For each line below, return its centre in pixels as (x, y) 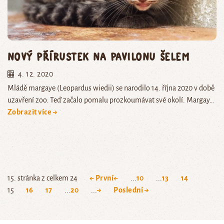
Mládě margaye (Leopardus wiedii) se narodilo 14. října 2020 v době (111, 88)
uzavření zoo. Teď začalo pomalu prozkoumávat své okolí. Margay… (111, 100)
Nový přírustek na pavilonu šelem (99, 56)
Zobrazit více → (33, 112)
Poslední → (131, 190)
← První (102, 178)
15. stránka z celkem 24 (42, 178)
